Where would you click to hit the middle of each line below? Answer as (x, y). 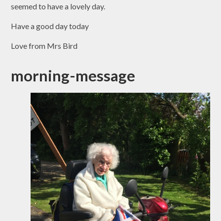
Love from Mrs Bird (45, 46)
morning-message (73, 76)
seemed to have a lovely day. (59, 6)
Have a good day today (51, 26)
